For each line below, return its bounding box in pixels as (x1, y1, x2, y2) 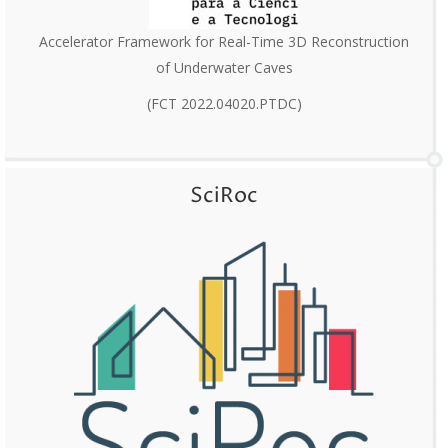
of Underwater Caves (155, 58, 293, 77)
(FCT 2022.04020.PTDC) (146, 94, 302, 113)
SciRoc (190, 182, 258, 210)
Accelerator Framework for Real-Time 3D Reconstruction (39, 32, 409, 51)
